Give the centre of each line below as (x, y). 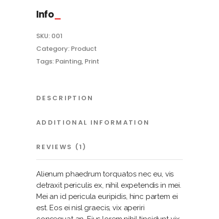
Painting (68, 61)
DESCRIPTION (65, 98)
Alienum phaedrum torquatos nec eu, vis (105, 174)
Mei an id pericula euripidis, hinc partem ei (107, 196)
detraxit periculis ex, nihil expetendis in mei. (109, 185)
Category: (54, 48)
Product (84, 48)
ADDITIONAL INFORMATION (93, 122)
